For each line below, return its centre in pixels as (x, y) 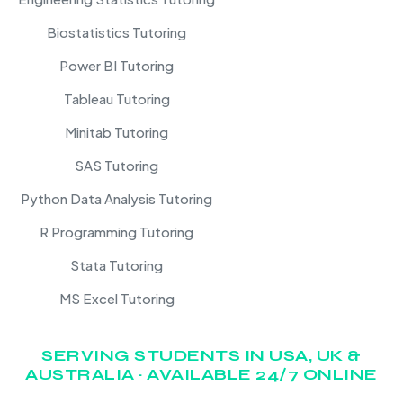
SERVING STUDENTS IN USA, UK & (201, 356)
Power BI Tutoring (116, 66)
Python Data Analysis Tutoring (116, 199)
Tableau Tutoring (116, 99)
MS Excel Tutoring (116, 299)
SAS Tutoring (116, 166)
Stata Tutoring (116, 265)
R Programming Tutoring (116, 232)
